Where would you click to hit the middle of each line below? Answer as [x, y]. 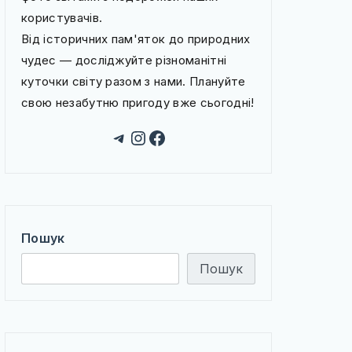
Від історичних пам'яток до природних [136, 39]
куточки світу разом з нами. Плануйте [134, 81]
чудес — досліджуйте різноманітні [124, 60]
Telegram [152, 137]
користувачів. [62, 18]
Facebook [192, 137]
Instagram [175, 137]
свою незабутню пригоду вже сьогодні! [138, 103]
